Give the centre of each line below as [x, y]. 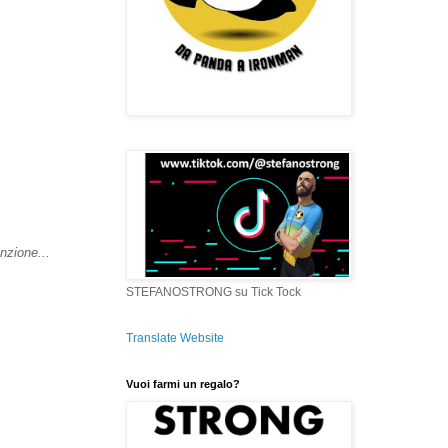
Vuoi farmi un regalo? [183, 383]
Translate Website [175, 337]
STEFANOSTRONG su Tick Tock [213, 291]
